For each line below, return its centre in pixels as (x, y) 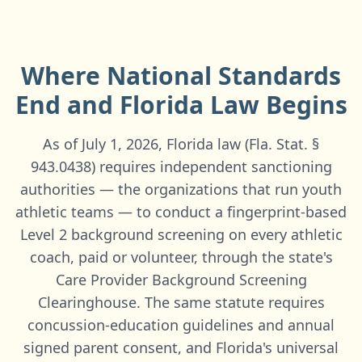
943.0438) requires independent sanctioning (181, 166)
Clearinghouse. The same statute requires (181, 302)
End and (67, 105)
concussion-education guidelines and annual (181, 325)
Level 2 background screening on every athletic (181, 234)
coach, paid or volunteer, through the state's (181, 257)
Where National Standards (181, 76)
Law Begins (275, 105)
